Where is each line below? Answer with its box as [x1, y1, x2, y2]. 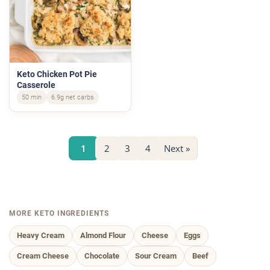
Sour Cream [135, 251, 177, 261]
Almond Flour [80, 231, 126, 240]
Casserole [17, 80, 55, 90]
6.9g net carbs [51, 93, 94, 102]
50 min [22, 93, 42, 102]
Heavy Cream [17, 231, 64, 240]
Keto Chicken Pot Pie [17, 69, 97, 80]
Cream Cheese [17, 251, 69, 261]
